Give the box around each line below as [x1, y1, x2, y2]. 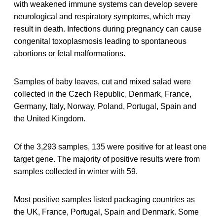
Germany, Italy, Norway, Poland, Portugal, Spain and [14, 102, 196, 110]
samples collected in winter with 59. [14, 167, 138, 176]
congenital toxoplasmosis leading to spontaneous [14, 37, 186, 45]
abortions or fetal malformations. [14, 49, 125, 58]
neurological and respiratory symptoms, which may [14, 12, 190, 21]
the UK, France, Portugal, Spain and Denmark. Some [14, 207, 199, 216]
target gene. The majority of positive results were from [14, 154, 200, 163]
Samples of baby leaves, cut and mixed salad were [14, 77, 191, 86]
